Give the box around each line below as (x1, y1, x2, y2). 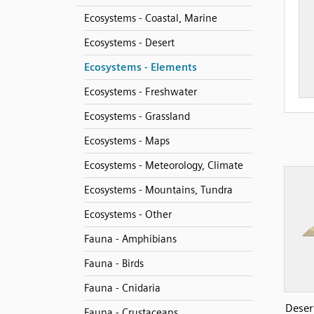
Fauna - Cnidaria (83, 282, 161, 294)
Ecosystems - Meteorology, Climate (83, 159, 243, 172)
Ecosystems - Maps (83, 135, 170, 147)
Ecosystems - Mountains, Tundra (83, 184, 233, 196)
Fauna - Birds (83, 257, 144, 270)
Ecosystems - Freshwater (83, 86, 197, 98)
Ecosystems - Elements (83, 61, 197, 74)
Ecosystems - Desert (83, 36, 175, 49)
